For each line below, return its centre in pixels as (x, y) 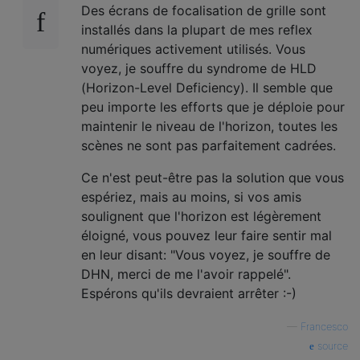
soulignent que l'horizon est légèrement (201, 216)
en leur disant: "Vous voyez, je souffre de (206, 255)
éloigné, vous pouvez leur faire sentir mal (207, 235)
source (331, 346)
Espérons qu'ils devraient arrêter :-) (189, 293)
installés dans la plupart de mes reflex (197, 30)
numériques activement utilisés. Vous (193, 49)
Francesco (324, 327)
